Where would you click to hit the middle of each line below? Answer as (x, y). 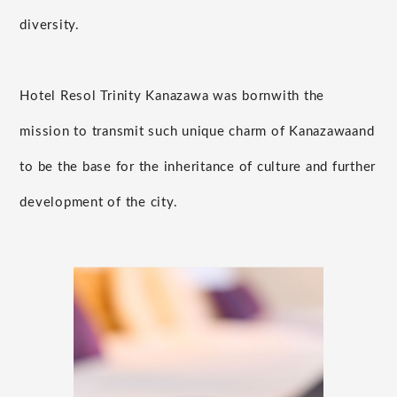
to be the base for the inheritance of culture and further (198, 167)
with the (298, 97)
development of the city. (99, 203)
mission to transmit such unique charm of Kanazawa (186, 132)
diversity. (50, 26)
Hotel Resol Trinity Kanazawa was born (146, 97)
